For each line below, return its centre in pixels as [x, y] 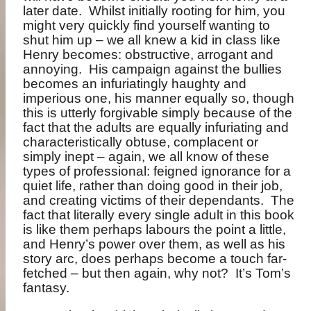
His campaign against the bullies [186, 69]
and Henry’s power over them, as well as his [154, 244]
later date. [53, 10]
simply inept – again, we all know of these [146, 156]
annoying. [53, 69]
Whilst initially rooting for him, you [187, 10]
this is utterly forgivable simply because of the [158, 112]
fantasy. [47, 287]
